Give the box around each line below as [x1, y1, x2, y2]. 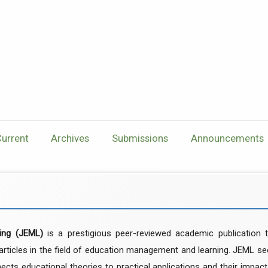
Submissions [112, 132, 168, 144]
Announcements [190, 132, 264, 144]
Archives [51, 132, 90, 144]
